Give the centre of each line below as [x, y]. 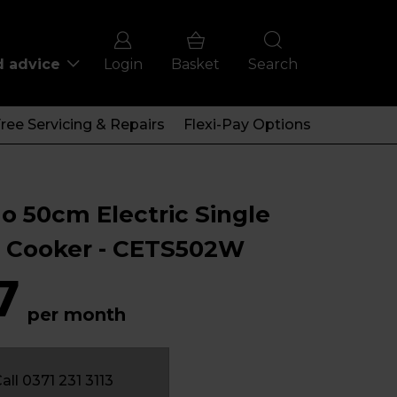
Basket [195, 64]
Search [272, 64]
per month [77, 315]
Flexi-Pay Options [247, 125]
